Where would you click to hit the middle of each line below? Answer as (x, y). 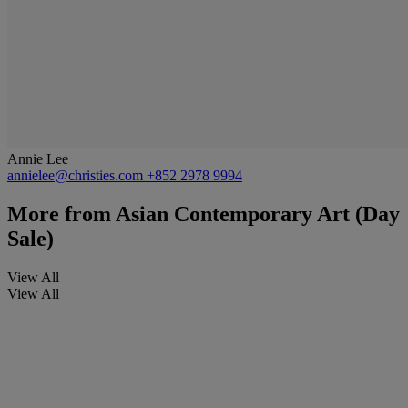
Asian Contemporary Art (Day (255, 214)
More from (59, 214)
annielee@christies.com (77, 175)
